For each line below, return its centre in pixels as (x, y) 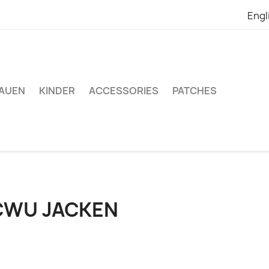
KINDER (57, 90)
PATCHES (195, 90)
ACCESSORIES (124, 90)
